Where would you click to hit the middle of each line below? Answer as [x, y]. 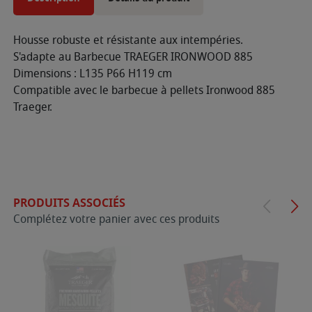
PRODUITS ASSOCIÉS [69, 203]
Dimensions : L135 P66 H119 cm [93, 73]
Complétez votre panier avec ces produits [116, 219]
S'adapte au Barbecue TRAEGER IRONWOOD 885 [134, 57]
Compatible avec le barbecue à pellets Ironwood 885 [144, 90]
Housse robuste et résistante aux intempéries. [130, 40]
